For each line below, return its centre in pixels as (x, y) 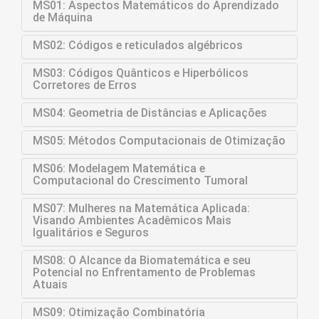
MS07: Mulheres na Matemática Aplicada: (141, 208)
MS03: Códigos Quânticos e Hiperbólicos (141, 73)
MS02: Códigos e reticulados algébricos (138, 45)
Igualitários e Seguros (91, 232)
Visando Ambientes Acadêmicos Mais (132, 220)
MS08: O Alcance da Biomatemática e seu (142, 260)
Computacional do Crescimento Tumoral (140, 181)
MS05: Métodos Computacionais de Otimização (159, 141)
